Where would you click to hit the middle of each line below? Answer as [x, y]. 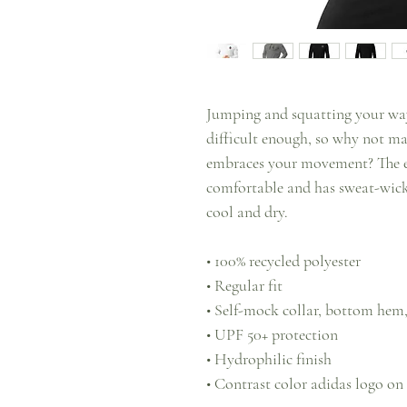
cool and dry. [247, 212]
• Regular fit [244, 285]
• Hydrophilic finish [269, 359]
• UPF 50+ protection [272, 334]
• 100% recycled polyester [283, 261]
